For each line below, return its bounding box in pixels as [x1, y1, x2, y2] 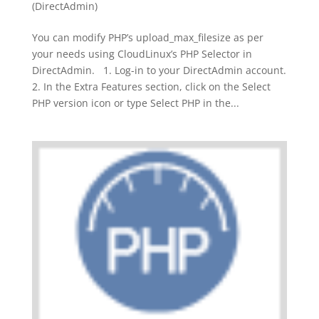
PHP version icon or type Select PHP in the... [31, 95, 239, 110]
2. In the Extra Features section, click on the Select [31, 79, 271, 93]
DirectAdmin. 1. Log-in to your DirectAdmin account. [31, 63, 286, 77]
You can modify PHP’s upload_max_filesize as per [31, 30, 263, 44]
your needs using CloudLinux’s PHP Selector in [31, 46, 252, 61]
